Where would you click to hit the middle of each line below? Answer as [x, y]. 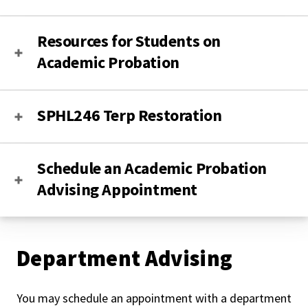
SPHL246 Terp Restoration [130, 115]
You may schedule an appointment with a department [154, 298]
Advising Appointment [117, 190]
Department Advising [125, 259]
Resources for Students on [129, 41]
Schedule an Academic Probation [152, 168]
